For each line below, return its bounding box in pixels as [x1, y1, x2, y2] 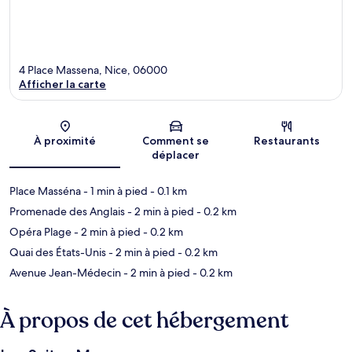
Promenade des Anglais [9, 204, 125, 219]
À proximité [34, 134, 97, 148]
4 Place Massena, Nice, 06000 [19, 63, 167, 78]
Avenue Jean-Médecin [9, 266, 121, 280]
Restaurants [254, 134, 321, 148]
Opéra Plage [9, 225, 71, 240]
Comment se [142, 134, 210, 148]
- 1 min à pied [81, 184, 148, 199]
